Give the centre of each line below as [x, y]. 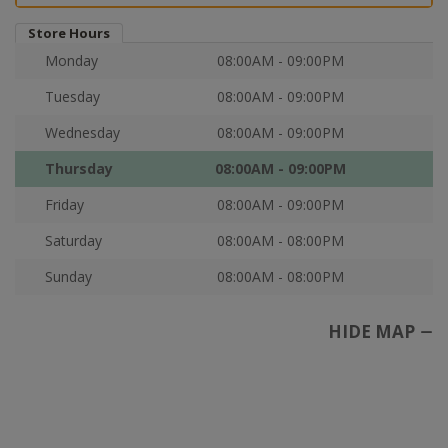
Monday [71, 60]
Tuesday [72, 96]
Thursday [79, 168]
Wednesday [82, 132]
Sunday [68, 276]
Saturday [73, 240]
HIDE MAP [371, 331]
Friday [64, 204]
